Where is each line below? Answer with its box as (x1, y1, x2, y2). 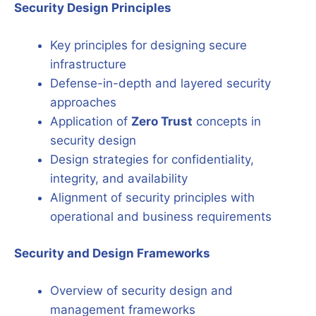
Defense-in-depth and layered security (50, 75, 271, 90)
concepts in (193, 114, 261, 128)
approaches (50, 95, 116, 109)
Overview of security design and (50, 283, 233, 298)
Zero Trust (131, 114, 193, 128)
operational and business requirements (50, 209, 272, 224)
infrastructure (50, 56, 126, 71)
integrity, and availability (50, 171, 188, 186)
